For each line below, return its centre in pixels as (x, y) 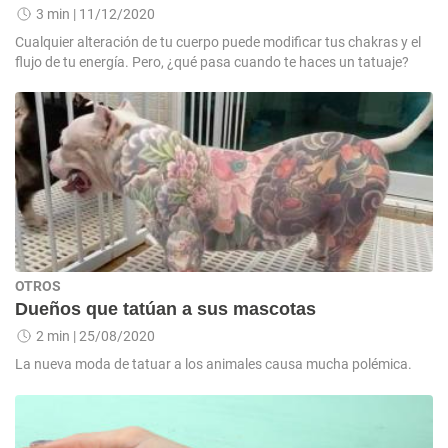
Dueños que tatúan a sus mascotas (165, 309)
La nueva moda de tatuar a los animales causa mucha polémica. (213, 364)
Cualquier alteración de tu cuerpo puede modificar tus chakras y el (218, 42)
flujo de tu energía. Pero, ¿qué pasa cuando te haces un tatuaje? (212, 62)
